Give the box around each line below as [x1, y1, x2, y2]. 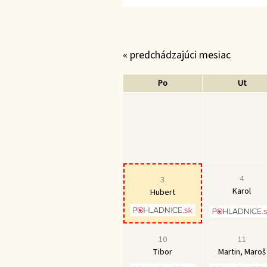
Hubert [150, 185, 175, 198]
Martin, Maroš [218, 245, 266, 258]
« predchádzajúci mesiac [122, 47, 231, 63]
